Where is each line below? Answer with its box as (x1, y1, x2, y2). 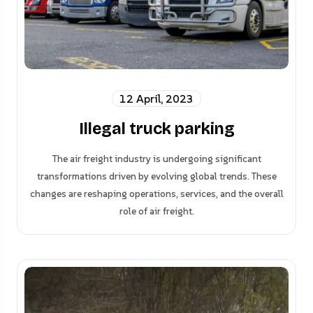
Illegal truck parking (78, 119, 235, 139)
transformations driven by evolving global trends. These (36, 170, 277, 183)
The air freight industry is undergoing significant (52, 152, 261, 166)
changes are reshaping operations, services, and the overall (29, 187, 284, 201)
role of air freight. (119, 205, 194, 218)
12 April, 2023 (119, 92, 194, 106)
